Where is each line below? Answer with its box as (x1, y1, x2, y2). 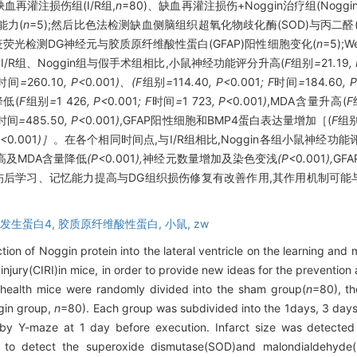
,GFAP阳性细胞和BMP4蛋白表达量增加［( (120, 113, 331, 127)
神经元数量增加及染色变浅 (143, 151, 278, 166)
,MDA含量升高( (267, 94, 347, 108)
